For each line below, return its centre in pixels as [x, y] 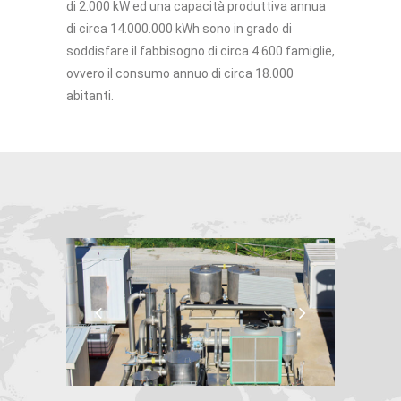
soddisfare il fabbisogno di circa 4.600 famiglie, [200, 51]
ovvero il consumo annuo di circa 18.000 [180, 74]
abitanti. [90, 96]
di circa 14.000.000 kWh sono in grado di [179, 29]
